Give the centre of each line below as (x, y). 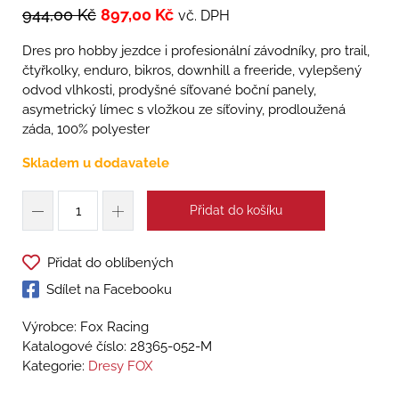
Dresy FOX (120, 366)
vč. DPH (204, 16)
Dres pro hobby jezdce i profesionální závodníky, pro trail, (196, 51)
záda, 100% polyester (86, 130)
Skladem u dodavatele (96, 163)
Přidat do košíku (236, 211)
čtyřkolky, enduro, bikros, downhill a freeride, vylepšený (192, 71)
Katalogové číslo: (76, 347)
